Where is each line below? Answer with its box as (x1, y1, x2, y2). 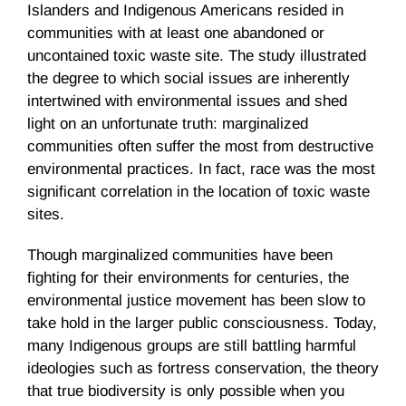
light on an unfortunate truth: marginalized (27, 115, 308, 133)
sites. (27, 206, 64, 224)
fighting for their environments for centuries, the (27, 269, 349, 287)
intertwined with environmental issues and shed (27, 92, 347, 111)
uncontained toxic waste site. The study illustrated (27, 47, 366, 65)
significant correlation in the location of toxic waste (27, 183, 370, 201)
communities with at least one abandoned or (27, 24, 324, 43)
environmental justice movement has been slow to (27, 292, 365, 310)
